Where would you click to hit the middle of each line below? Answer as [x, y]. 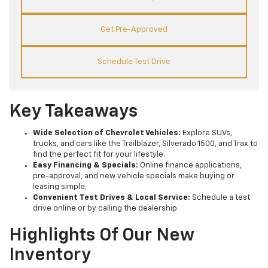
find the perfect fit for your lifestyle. [99, 154]
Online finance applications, [190, 165]
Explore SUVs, [206, 133]
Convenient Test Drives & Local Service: [112, 197]
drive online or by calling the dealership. [106, 208]
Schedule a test [220, 197]
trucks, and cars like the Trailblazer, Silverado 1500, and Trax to [145, 144]
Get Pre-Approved [134, 29]
